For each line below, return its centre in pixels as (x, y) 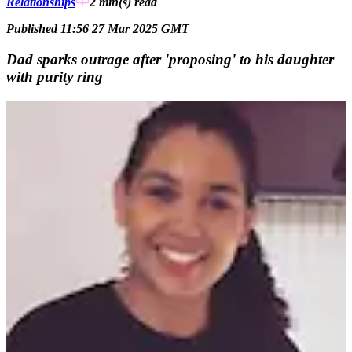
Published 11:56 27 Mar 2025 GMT (98, 29)
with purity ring (55, 76)
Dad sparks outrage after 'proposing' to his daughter (170, 59)
